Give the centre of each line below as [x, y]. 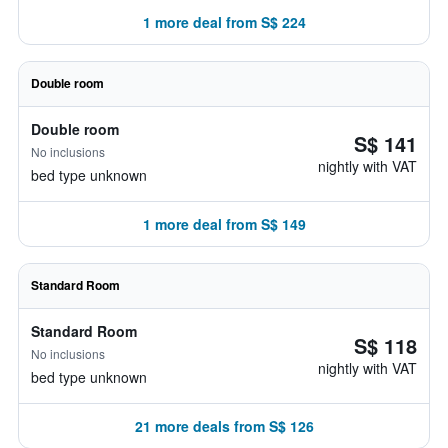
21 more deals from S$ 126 [224, 426]
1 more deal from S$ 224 [224, 22]
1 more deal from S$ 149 [224, 224]
